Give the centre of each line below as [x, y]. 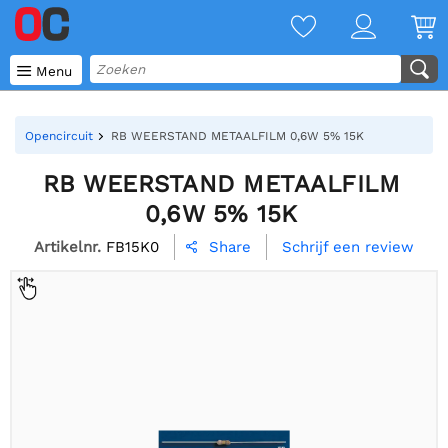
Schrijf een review [348, 247]
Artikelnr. [67, 246]
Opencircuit [59, 136]
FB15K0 [132, 246]
